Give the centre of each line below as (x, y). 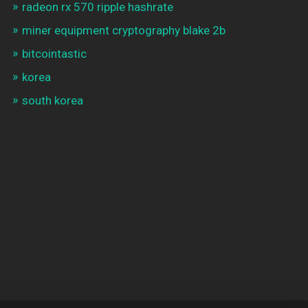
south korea (52, 100)
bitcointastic (54, 53)
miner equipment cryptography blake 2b (123, 30)
